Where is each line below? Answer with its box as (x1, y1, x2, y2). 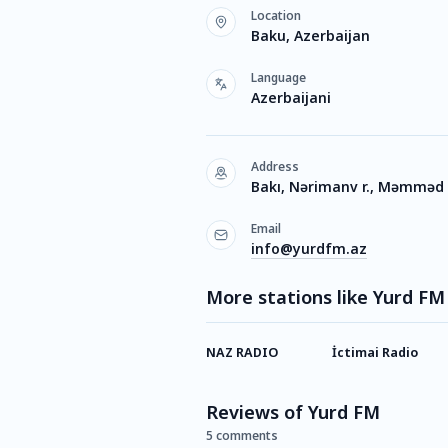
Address (251, 158, 299, 175)
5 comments (206, 427, 278, 444)
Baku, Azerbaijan (251, 26, 370, 45)
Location (251, 7, 301, 24)
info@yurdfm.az (251, 239, 367, 258)
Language (251, 69, 306, 86)
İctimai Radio (332, 344, 418, 361)
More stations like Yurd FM (206, 285, 445, 309)
